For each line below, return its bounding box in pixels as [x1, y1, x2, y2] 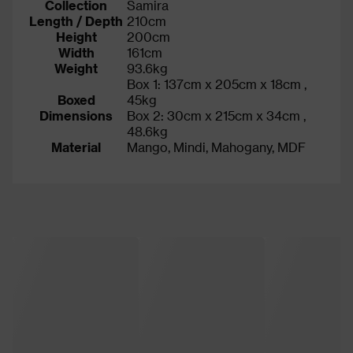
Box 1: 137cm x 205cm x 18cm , [127, 76, 307, 91]
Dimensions [39, 107, 113, 123]
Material [51, 139, 101, 154]
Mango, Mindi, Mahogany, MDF [127, 139, 306, 154]
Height [55, 28, 97, 44]
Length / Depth [29, 13, 123, 28]
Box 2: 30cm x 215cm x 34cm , [127, 107, 306, 123]
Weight [54, 60, 98, 76]
